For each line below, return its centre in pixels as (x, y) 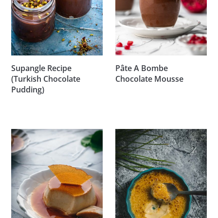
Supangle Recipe (41, 68)
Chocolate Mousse (150, 79)
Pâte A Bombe (142, 68)
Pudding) (27, 89)
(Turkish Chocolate (45, 79)
